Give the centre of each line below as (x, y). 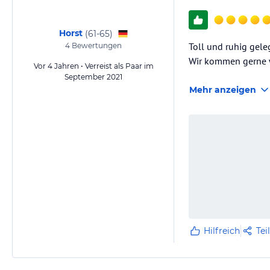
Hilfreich (222, 231)
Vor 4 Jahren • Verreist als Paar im (93, 66)
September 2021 (93, 77)
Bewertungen (96, 46)
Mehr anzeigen (223, 90)
